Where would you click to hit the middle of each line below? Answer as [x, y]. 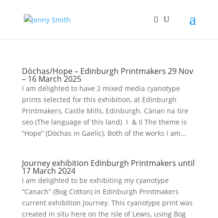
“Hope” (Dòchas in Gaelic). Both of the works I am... [104, 133]
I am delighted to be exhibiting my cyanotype [95, 180]
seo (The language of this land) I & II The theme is [104, 122]
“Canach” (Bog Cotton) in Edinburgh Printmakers [100, 191]
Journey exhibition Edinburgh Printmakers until [108, 163]
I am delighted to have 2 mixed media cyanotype [101, 88]
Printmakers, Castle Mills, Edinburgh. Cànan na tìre [105, 111]
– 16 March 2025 [51, 79]
